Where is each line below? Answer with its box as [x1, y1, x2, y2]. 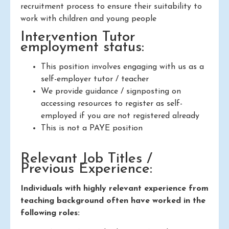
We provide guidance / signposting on [41, 87, 181, 96]
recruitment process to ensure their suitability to [20, 2, 202, 11]
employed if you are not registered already [41, 112, 199, 121]
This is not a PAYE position [41, 124, 143, 133]
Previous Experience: [20, 162, 152, 177]
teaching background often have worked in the [20, 197, 205, 205]
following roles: [20, 209, 80, 218]
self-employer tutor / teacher [41, 75, 149, 84]
